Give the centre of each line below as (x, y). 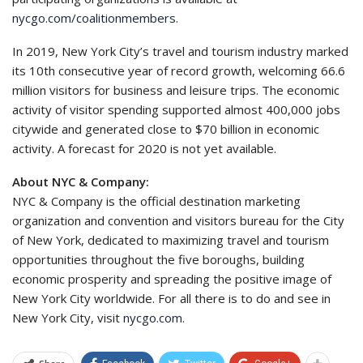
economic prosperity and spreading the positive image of (172, 278)
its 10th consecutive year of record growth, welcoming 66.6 (179, 70)
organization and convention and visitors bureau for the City (178, 220)
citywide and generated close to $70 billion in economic (166, 128)
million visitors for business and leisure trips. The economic (176, 90)
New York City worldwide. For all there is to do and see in (171, 298)
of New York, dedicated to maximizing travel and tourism (171, 239)
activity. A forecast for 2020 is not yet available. (144, 148)
